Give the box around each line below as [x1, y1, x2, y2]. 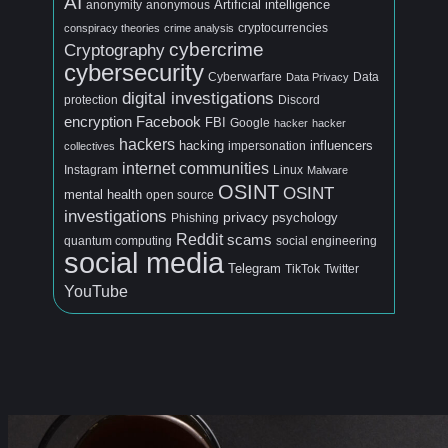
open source [146, 188, 214, 201]
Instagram [64, 163, 118, 176]
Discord [278, 93, 320, 106]
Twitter [324, 262, 359, 275]
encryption [64, 112, 132, 130]
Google [230, 115, 270, 130]
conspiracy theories [64, 21, 160, 34]
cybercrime [169, 38, 264, 60]
